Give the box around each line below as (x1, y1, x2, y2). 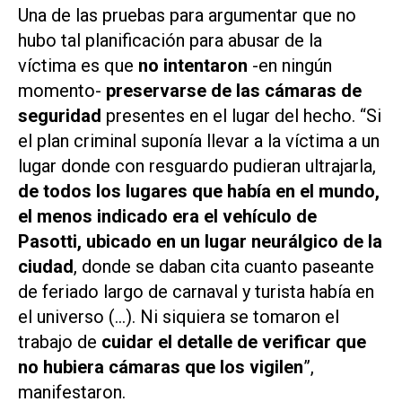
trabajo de (18, 331, 101, 354)
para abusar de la (185, 30, 322, 52)
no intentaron (138, 55, 248, 77)
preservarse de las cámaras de (106, 80, 362, 102)
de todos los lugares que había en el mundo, (18, 180, 380, 203)
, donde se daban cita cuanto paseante (74, 256, 374, 278)
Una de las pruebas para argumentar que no (18, 4, 356, 27)
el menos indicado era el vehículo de (18, 205, 317, 228)
